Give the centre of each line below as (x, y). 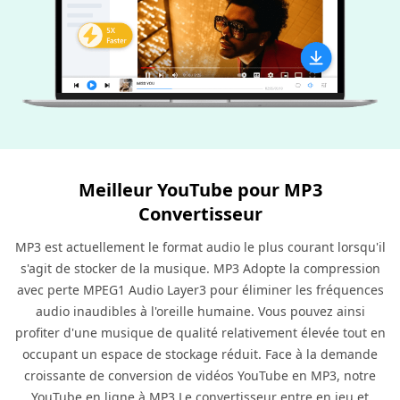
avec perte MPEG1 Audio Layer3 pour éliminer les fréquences (200, 289)
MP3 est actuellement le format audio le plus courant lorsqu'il (200, 246)
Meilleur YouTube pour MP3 (200, 189)
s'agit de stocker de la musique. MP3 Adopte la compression (200, 268)
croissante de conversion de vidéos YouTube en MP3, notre (200, 375)
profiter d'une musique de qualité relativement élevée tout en (200, 332)
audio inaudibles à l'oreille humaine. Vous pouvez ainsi (200, 311)
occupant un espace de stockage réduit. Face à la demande (200, 354)
